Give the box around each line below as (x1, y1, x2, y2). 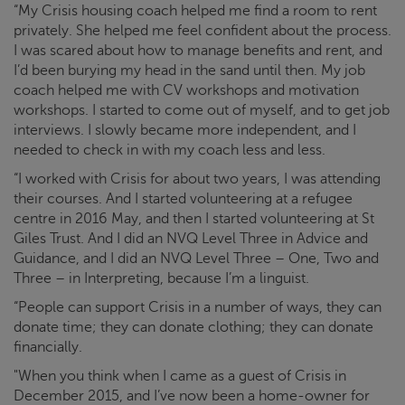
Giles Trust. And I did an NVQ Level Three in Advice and (14, 231, 368, 248)
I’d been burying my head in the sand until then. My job (14, 62, 365, 80)
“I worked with (14, 171, 107, 188)
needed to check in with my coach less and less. (14, 142, 325, 159)
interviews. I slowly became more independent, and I (14, 122, 356, 139)
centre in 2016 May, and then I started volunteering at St (14, 211, 374, 228)
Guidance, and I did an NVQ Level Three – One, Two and (14, 250, 379, 268)
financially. (14, 339, 82, 356)
